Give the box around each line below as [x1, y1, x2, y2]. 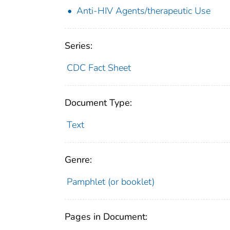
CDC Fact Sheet [66, 62, 131, 74]
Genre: [65, 154, 92, 166]
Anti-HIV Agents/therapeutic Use [76, 5, 210, 17]
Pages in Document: [65, 210, 147, 223]
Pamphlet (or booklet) [66, 176, 155, 188]
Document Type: [65, 97, 132, 109]
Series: [65, 40, 92, 52]
